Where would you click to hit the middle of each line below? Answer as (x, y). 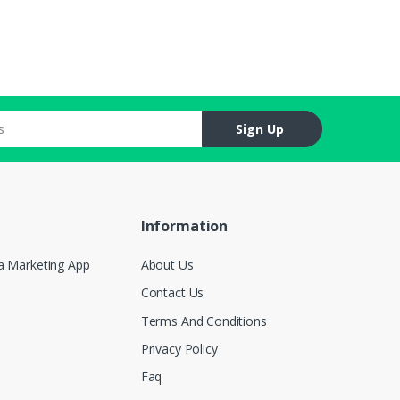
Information (184, 226)
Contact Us (172, 293)
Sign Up (260, 129)
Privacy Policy (179, 348)
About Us (167, 265)
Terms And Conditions (204, 321)
